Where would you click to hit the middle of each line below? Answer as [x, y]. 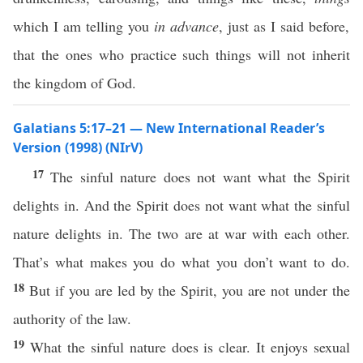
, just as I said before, [284, 26]
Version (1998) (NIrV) [78, 147]
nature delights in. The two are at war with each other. [181, 233]
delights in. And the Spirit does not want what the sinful [181, 205]
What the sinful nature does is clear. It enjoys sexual [190, 347]
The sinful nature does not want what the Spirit [201, 177]
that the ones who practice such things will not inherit [181, 54]
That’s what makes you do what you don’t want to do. [181, 262]
